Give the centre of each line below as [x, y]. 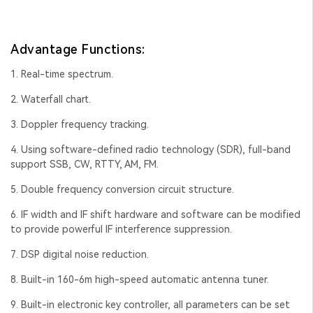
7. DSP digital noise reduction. [81, 255]
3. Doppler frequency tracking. [80, 125]
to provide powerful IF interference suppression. [121, 230]
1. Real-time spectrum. [62, 74]
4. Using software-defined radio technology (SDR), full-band [151, 150]
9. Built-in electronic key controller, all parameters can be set [150, 305]
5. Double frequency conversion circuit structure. [122, 190]
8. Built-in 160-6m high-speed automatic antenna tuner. [140, 280]
